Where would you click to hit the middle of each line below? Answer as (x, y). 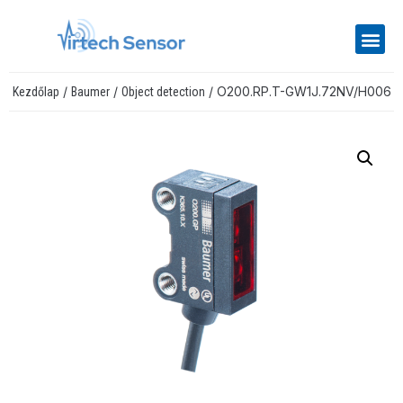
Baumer (90, 92)
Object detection (163, 92)
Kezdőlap (36, 92)
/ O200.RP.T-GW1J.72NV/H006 (298, 92)
